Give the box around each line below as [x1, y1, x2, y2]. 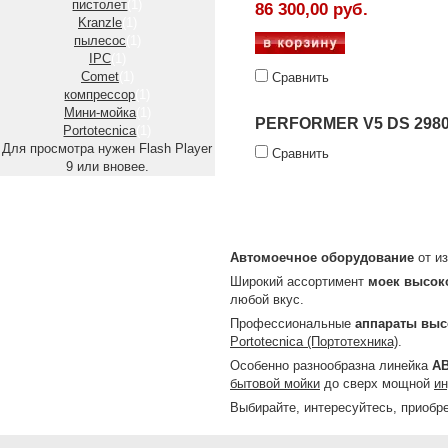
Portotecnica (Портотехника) [230, 334, 398, 349]
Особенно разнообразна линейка [230, 358, 432, 373]
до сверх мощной [320, 376, 434, 391]
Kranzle [78, 15, 122, 30]
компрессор [64, 87, 136, 102]
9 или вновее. [66, 159, 149, 174]
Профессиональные [230, 316, 355, 331]
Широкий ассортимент [230, 274, 368, 289]
